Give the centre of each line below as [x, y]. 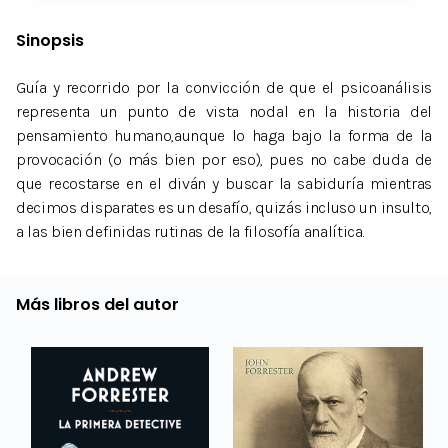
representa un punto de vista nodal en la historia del [224, 112]
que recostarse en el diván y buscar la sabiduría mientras [224, 184]
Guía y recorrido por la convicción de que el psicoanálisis [224, 88]
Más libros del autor [97, 305]
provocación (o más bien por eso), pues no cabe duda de [224, 160]
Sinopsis [50, 40]
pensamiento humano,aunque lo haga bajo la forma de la [224, 136]
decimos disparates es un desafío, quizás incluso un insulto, [224, 208]
